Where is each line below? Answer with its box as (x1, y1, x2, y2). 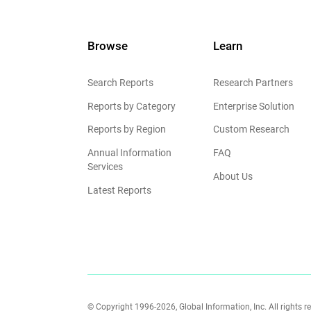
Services (87, 161, 123, 173)
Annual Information (87, 147, 171, 159)
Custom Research (212, 124, 289, 135)
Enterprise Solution (212, 100, 294, 112)
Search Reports (87, 76, 153, 88)
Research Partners (212, 76, 293, 88)
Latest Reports (87, 185, 151, 196)
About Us (212, 171, 253, 183)
